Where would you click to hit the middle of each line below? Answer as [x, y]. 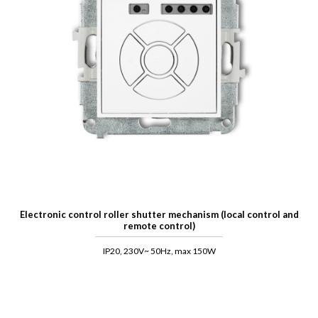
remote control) [159, 226]
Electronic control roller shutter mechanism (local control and [159, 215]
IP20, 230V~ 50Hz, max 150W [159, 251]
